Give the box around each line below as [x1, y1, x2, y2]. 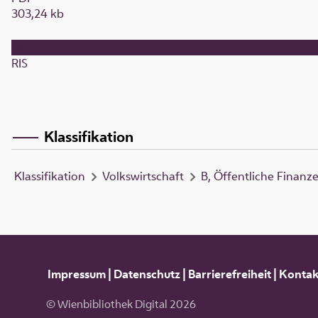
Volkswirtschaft [102, 168, 184, 185]
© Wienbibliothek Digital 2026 [45, 297, 196, 312]
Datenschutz [113, 265, 180, 282]
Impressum [47, 265, 106, 282]
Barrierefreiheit [187, 265, 271, 282]
